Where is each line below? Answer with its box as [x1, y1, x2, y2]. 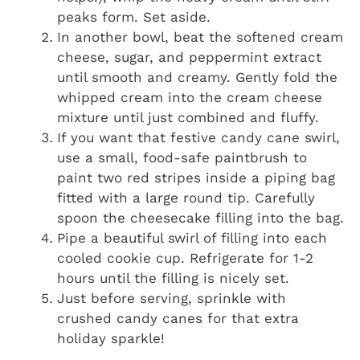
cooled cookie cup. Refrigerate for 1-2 [57, 249, 313, 266]
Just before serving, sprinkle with [57, 289, 286, 306]
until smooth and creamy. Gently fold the [57, 68, 337, 85]
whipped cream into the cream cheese [57, 88, 322, 105]
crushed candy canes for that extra [57, 309, 299, 326]
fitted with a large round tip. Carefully [57, 189, 315, 206]
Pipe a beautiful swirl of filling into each [57, 229, 327, 246]
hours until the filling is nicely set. [57, 269, 289, 286]
